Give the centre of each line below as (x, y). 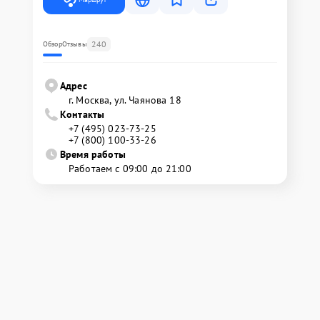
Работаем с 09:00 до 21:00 (130, 169)
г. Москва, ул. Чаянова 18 (125, 100)
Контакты (82, 114)
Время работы (93, 154)
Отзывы (74, 44)
